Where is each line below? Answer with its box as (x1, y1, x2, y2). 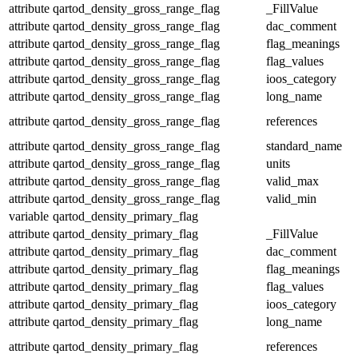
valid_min (266, 191, 316, 205)
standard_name (266, 138, 342, 153)
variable (9, 209, 49, 223)
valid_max (266, 173, 319, 188)
